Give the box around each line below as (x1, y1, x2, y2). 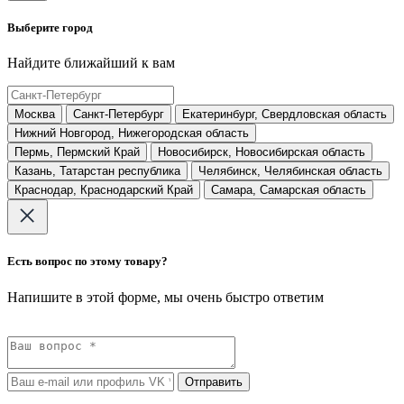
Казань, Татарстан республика (14, 164, 180, 179)
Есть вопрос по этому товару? (7, 254, 168, 269)
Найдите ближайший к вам (7, 55, 175, 71)
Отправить (185, 374, 243, 389)
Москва (14, 107, 55, 122)
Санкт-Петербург (73, 107, 164, 122)
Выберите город (7, 21, 93, 35)
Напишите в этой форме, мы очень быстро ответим (7, 289, 324, 305)
